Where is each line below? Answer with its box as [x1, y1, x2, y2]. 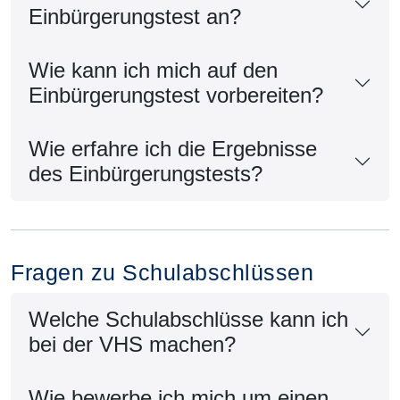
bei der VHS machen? [29, 331, 236, 356]
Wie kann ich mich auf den [29, 57, 278, 82]
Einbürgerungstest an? [29, 4, 241, 29]
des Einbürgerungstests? [29, 161, 262, 186]
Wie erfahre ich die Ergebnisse [29, 136, 317, 161]
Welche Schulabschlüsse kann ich [29, 306, 348, 331]
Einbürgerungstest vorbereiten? [29, 82, 323, 107]
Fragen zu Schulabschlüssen [11, 259, 313, 285]
